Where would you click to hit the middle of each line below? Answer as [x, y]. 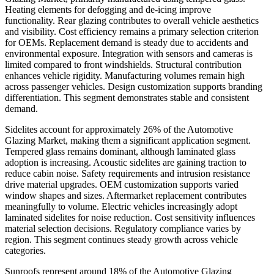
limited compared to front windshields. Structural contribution [123, 65]
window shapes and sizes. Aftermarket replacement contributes [126, 196]
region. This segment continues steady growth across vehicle [121, 240]
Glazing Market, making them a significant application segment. [128, 141]
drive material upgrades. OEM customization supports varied [122, 185]
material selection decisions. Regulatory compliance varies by [123, 229]
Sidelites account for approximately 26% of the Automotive [119, 130]
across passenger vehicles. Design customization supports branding [134, 87]
